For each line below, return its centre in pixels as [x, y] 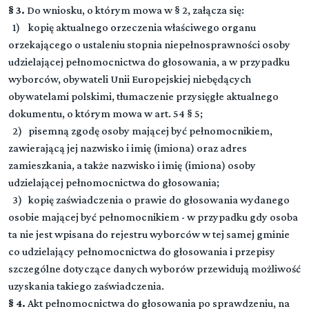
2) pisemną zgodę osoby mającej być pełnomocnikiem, [140, 131]
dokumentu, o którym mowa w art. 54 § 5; [106, 113]
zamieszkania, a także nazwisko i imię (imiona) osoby [132, 165]
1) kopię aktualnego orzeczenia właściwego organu [132, 27]
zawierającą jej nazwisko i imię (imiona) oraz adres [128, 148]
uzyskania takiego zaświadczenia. [86, 286]
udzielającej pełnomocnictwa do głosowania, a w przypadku [149, 62]
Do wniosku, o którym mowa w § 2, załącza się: [134, 10]
